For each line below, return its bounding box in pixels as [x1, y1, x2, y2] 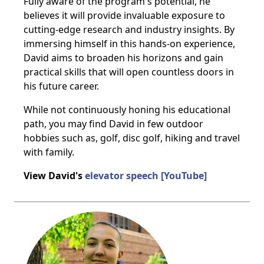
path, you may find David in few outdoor [24, 117, 203, 130]
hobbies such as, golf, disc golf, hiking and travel [24, 131, 240, 144]
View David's [24, 169, 85, 182]
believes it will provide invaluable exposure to [24, 9, 225, 22]
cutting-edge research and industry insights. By [24, 23, 235, 36]
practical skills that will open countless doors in [24, 65, 234, 78]
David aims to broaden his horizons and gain [24, 51, 223, 64]
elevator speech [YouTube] [85, 169, 207, 182]
